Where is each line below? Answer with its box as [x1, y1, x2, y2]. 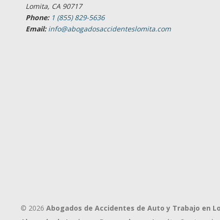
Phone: [26, 13, 49, 22]
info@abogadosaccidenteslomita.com [48, 24, 171, 33]
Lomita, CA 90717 [26, 1, 82, 11]
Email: [26, 24, 46, 33]
